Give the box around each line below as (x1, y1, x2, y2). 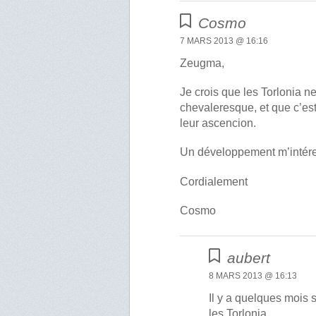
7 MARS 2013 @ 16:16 (180, 35, 269, 46)
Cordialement (180, 175, 248, 188)
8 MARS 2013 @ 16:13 (209, 270, 298, 281)
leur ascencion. (180, 117, 257, 130)
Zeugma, (180, 56, 225, 69)
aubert (227, 249, 271, 266)
